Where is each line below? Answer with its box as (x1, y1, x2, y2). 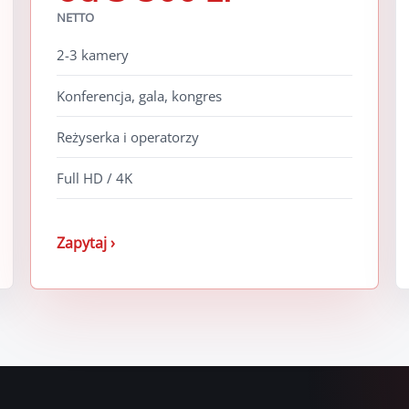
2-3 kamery (57, 45, 130, 64)
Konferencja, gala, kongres (57, 86, 223, 105)
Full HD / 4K (57, 168, 133, 187)
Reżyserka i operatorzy (57, 127, 200, 146)
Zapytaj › (57, 232, 116, 253)
